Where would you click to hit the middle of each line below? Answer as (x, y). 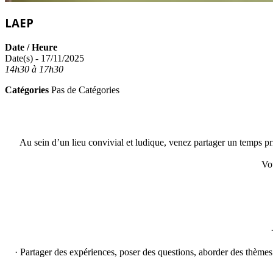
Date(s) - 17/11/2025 (44, 58)
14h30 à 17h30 (34, 69)
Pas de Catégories (84, 90)
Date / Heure (31, 47)
